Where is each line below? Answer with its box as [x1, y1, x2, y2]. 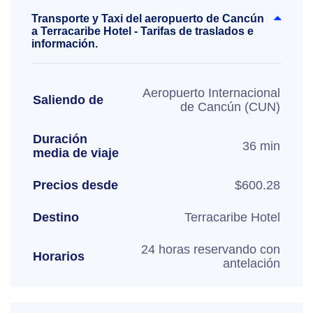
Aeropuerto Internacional [143, 86, 280, 100]
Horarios [33, 249, 85, 263]
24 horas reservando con [141, 242, 280, 256]
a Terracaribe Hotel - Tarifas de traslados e [31, 25, 254, 37]
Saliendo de [33, 93, 103, 107]
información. [31, 38, 98, 50]
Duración [33, 132, 87, 146]
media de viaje [33, 146, 119, 160]
